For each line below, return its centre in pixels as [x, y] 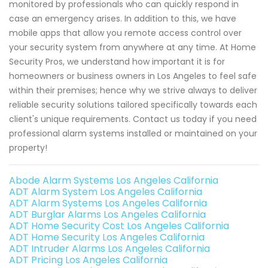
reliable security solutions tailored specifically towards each [133, 105]
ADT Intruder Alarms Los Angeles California [109, 249]
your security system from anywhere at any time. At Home [133, 48]
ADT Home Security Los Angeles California [107, 237]
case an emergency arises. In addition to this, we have [123, 19]
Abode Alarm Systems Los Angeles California [114, 181]
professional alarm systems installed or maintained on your [133, 134]
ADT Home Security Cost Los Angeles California [119, 226]
